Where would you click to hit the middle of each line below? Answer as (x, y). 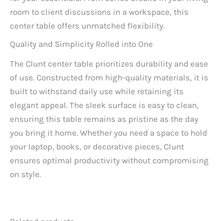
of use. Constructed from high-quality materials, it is (109, 77)
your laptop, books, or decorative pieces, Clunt (97, 146)
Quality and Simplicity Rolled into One (81, 44)
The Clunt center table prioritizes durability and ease (109, 63)
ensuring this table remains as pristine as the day (104, 119)
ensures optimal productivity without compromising (109, 160)
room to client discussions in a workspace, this (99, 12)
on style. (25, 174)
